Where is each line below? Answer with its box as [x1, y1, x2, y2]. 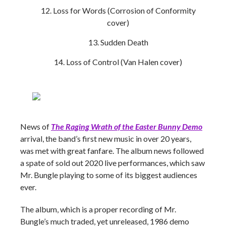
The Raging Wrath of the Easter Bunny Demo [51, 122, 202, 131]
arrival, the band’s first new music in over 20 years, [20, 134, 191, 143]
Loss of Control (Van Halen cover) [66, 57, 182, 67]
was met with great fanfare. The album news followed [20, 146, 204, 155]
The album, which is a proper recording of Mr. [20, 204, 176, 214]
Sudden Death [100, 37, 148, 47]
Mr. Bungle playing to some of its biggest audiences [20, 170, 197, 180]
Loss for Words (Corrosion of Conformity [52, 6, 196, 15]
